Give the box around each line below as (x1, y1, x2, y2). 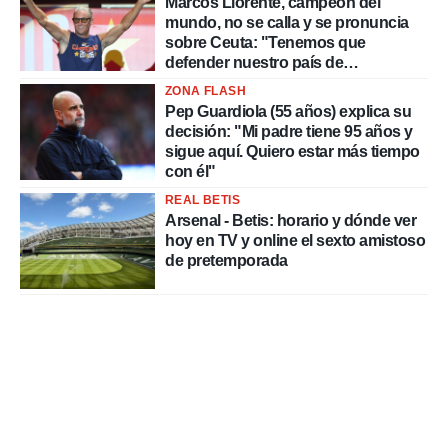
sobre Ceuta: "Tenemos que (165, 34, 366, 51)
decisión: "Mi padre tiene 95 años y (165, 123, 413, 140)
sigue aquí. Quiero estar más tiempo (165, 143, 420, 160)
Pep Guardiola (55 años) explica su (165, 103, 411, 120)
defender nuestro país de (165, 54, 343, 71)
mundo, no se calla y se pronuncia (165, 14, 409, 31)
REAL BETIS (165, 193, 240, 207)
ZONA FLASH (165, 84, 246, 98)
